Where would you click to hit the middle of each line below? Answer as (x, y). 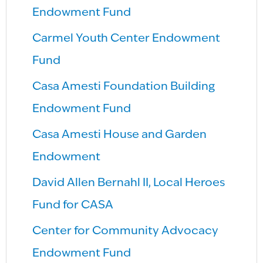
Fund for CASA (73, 206)
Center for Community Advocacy (126, 232)
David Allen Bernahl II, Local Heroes (129, 183)
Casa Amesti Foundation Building (124, 87)
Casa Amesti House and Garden (120, 135)
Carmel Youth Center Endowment (127, 39)
